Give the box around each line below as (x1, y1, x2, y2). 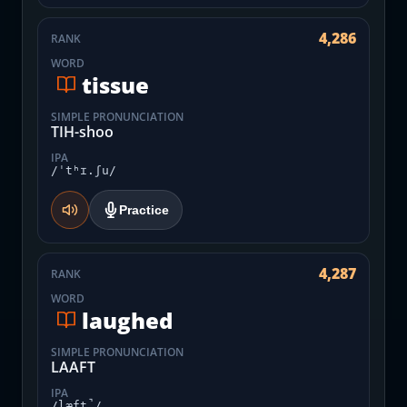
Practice (119, 203, 169, 217)
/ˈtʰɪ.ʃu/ (51, 164, 116, 177)
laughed (82, 304, 173, 335)
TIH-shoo (51, 122, 114, 142)
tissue (82, 69, 149, 100)
